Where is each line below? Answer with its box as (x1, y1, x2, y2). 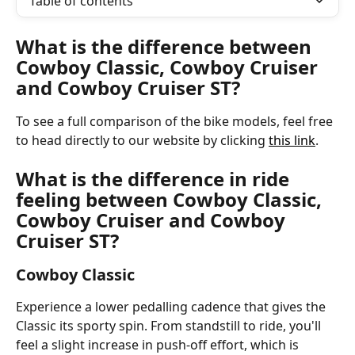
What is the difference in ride (16, 166, 294, 193)
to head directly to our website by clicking (16, 132, 269, 149)
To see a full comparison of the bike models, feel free (16, 113, 336, 130)
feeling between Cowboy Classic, (16, 186, 326, 213)
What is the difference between (16, 33, 316, 59)
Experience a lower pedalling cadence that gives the (16, 298, 329, 316)
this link (269, 132, 315, 149)
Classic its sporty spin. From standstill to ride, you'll (16, 317, 324, 335)
